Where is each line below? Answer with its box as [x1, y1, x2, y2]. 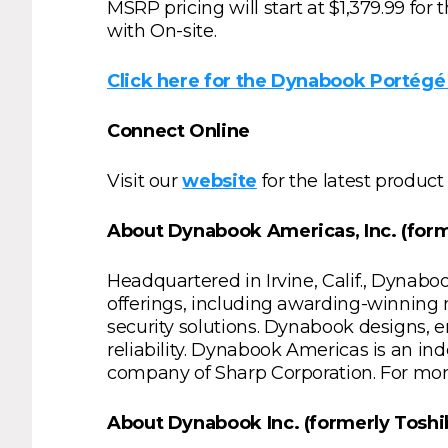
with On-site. [107, 19, 217, 42]
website [182, 169, 257, 192]
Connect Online [107, 119, 250, 142]
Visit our [107, 169, 183, 192]
